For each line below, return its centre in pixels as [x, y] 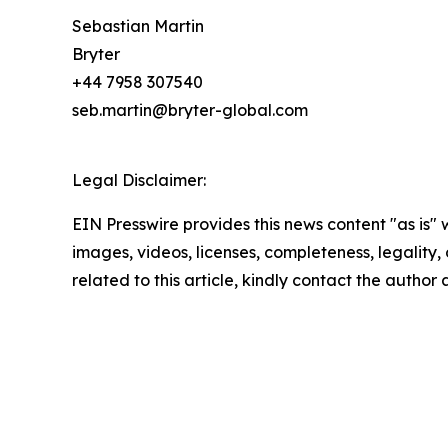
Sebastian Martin [138, 25]
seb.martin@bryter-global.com [190, 109]
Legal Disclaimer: [139, 179]
